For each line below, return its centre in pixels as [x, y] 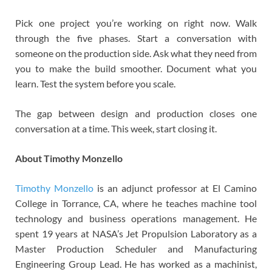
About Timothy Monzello [69, 158]
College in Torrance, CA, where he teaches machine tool [136, 203]
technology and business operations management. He [136, 219]
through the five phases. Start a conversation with [136, 38]
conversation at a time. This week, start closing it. [116, 129]
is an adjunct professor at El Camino [175, 188]
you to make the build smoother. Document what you [136, 69]
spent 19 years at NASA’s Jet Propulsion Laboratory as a [136, 234]
